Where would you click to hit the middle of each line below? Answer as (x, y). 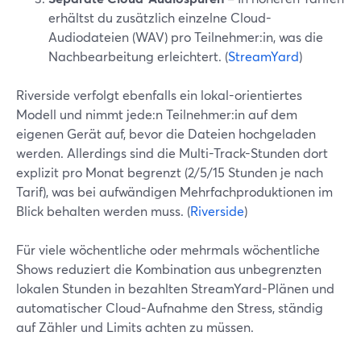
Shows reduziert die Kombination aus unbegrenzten (169, 269)
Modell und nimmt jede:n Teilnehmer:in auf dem (157, 114)
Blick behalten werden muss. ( (103, 211)
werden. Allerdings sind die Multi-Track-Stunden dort (172, 153)
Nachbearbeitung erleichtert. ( (138, 56)
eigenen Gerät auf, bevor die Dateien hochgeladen (166, 133)
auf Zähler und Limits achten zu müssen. (135, 327)
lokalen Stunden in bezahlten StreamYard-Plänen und (175, 288)
